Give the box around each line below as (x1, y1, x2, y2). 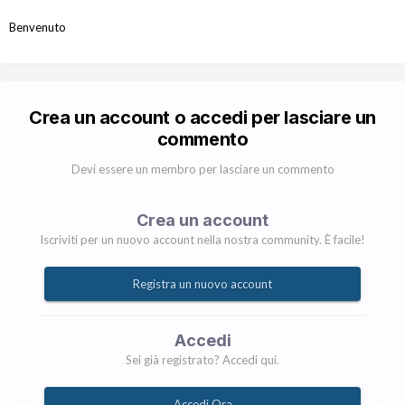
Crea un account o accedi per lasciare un (28, 107, 376, 129)
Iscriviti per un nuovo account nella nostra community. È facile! (40, 232, 365, 248)
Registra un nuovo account (133, 277, 272, 292)
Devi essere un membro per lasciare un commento (71, 162, 334, 177)
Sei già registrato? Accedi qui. (126, 353, 279, 368)
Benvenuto (9, 20, 66, 35)
